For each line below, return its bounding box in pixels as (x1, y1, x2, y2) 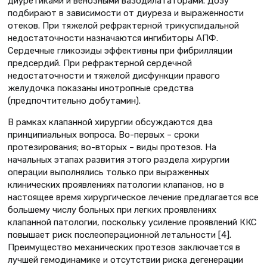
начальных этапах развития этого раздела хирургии (8, 154, 229, 166)
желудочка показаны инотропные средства (8, 83, 194, 94)
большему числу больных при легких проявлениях (8, 204, 216, 216)
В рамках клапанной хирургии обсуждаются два (8, 117, 213, 128)
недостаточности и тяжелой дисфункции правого (8, 70, 220, 82)
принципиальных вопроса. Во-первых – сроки (8, 129, 199, 141)
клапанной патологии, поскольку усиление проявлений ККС (8, 217, 257, 228)
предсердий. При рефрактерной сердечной (8, 58, 192, 69)
